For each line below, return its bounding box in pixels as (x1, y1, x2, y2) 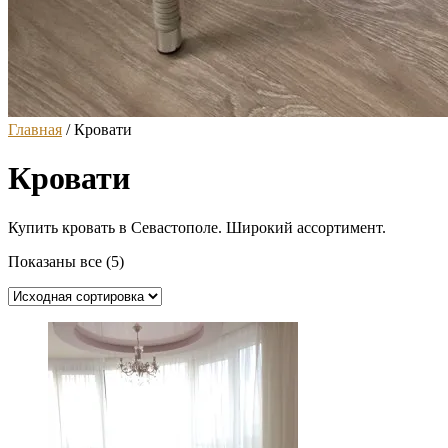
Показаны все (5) (8, 252, 124, 270)
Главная (8, 121, 62, 138)
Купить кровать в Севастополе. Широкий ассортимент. (8, 218, 386, 236)
